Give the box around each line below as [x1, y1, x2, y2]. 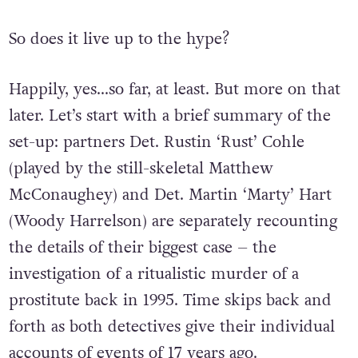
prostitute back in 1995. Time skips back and [8, 289, 332, 312]
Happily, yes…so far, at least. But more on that [8, 78, 340, 101]
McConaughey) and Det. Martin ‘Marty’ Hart [8, 184, 332, 207]
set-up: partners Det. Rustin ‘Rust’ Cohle [8, 131, 304, 154]
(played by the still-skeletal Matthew [8, 157, 273, 181]
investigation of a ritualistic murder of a [8, 263, 299, 286]
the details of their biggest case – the [8, 237, 276, 260]
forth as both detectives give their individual [8, 316, 335, 339]
